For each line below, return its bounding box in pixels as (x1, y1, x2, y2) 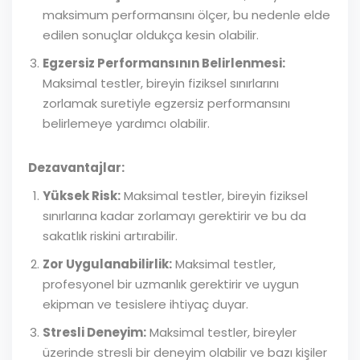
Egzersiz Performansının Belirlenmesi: (43, 55, 285, 72)
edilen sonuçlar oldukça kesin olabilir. (43, 27, 259, 43)
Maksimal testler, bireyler (146, 324, 297, 341)
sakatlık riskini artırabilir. (43, 227, 178, 244)
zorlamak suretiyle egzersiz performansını (43, 95, 290, 112)
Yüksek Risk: (43, 187, 121, 204)
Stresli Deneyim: (43, 324, 146, 341)
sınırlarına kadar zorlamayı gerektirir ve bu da (43, 207, 306, 224)
